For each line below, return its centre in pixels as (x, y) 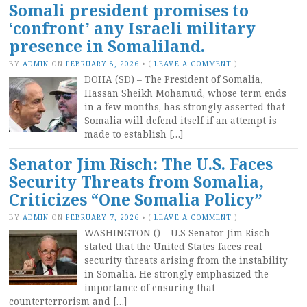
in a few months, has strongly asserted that (185, 107)
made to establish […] (134, 134)
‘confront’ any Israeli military (132, 28)
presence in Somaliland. (107, 46)
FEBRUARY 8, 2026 (103, 63)
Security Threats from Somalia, (136, 182)
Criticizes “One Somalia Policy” (136, 199)
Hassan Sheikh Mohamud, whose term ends (185, 93)
